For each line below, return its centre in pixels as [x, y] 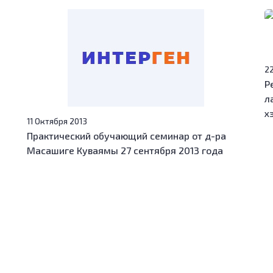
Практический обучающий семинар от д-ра [127, 135]
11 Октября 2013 [57, 121]
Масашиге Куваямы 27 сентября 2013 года [125, 150]
